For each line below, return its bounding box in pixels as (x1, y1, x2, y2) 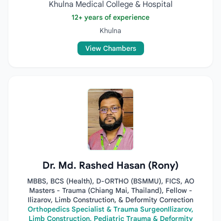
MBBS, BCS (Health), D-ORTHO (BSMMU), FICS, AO (27, 177, 194, 185)
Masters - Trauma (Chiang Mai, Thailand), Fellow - (29, 186, 192, 195)
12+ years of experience (72, 13, 149, 22)
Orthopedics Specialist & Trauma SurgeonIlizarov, (28, 205, 193, 214)
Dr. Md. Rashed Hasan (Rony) (42, 159, 179, 172)
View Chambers (85, 44, 136, 53)
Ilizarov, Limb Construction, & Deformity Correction (28, 195, 193, 204)
